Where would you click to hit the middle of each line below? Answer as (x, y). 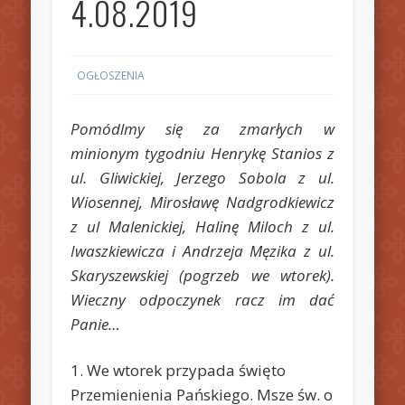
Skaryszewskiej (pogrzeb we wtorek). (202, 275)
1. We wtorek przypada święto (179, 370)
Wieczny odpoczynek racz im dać (202, 299)
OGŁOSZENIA (111, 75)
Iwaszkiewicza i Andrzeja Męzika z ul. (202, 250)
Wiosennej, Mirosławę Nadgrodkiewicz (202, 202)
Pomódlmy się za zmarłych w (202, 128)
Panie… (96, 324)
